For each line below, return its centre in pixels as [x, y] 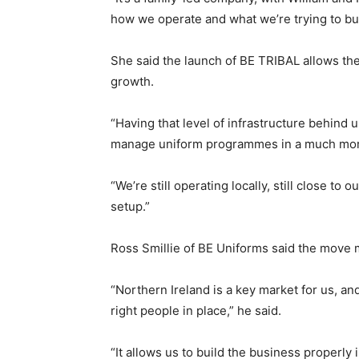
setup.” [130, 207]
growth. [132, 82]
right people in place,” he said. [196, 311]
